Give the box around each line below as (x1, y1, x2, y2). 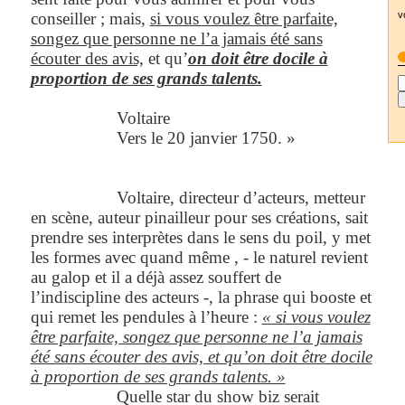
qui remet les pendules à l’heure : (30, 306, 262, 326)
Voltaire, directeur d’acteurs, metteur (111, 187, 365, 207)
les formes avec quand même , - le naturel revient (30, 247, 368, 267)
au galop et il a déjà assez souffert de (30, 267, 281, 287)
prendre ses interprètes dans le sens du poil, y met (30, 227, 371, 247)
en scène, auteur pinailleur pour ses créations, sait (30, 207, 368, 227)
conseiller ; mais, (30, 8, 150, 28)
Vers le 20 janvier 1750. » (111, 127, 296, 147)
